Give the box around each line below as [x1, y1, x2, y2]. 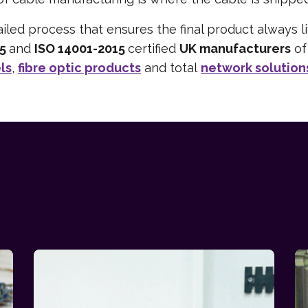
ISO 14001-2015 [34, 41, 128, 56]
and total [141, 60, 201, 75]
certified [128, 41, 179, 56]
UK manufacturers [179, 41, 291, 56]
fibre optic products [18, 60, 141, 75]
